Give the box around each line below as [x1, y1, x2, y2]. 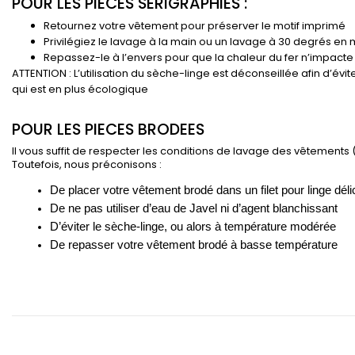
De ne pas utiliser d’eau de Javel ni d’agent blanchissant [50, 201, 338, 215]
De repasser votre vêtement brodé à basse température [50, 238, 338, 251]
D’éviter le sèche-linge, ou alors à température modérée [50, 219, 336, 233]
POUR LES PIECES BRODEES [12, 119, 204, 140]
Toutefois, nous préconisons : [12, 156, 162, 172]
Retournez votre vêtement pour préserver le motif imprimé [44, 17, 345, 33]
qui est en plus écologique [12, 81, 148, 97]
